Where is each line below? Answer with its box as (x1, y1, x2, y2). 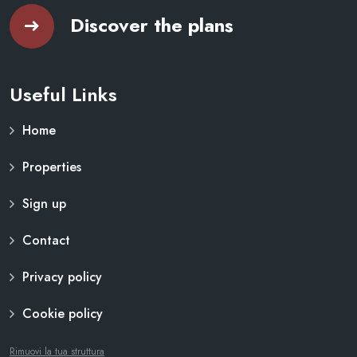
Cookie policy (22, 304, 103, 323)
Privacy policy (22, 267, 102, 286)
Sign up (22, 194, 66, 213)
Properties (22, 157, 81, 176)
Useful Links (10, 80, 117, 108)
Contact (22, 230, 70, 249)
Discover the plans (70, 11, 233, 40)
